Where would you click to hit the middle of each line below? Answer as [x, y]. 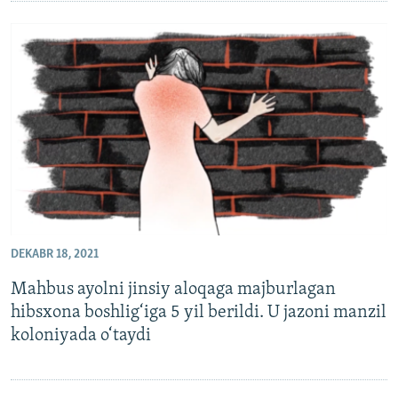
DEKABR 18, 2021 [55, 254]
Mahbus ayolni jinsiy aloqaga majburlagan [173, 289]
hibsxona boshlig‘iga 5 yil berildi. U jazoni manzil [199, 312]
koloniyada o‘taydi [81, 335]
